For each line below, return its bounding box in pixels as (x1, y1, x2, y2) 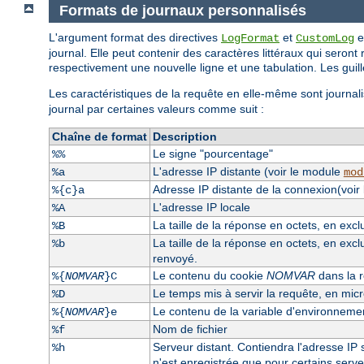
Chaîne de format (51, 129, 147, 143)
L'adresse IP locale (152, 200, 250, 214)
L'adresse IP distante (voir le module (152, 164, 344, 178)
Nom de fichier (152, 322, 227, 336)
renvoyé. (152, 251, 197, 265)
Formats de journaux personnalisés (58, 2, 306, 19)
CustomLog (296, 31, 354, 45)
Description (152, 129, 217, 143)
